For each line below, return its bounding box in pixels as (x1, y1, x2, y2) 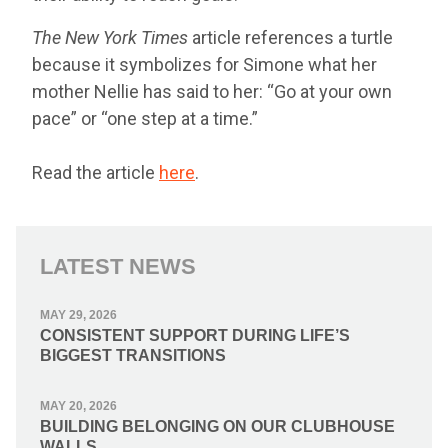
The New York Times (32, 26, 188, 48)
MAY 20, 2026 (40, 398, 117, 413)
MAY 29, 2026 (40, 307, 117, 322)
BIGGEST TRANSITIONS (40, 346, 226, 364)
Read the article (32, 161, 159, 183)
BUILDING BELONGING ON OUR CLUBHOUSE (40, 417, 395, 435)
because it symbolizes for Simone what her (32, 53, 377, 75)
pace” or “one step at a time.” (32, 107, 258, 129)
